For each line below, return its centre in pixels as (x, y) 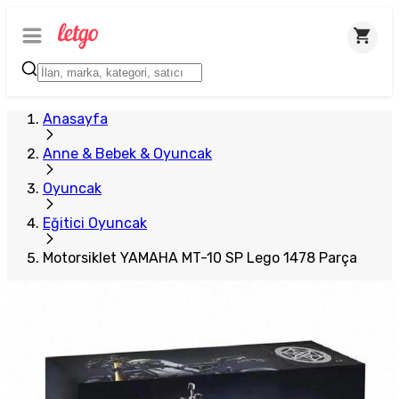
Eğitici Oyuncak (95, 223)
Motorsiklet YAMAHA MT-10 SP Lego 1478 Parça (200, 258)
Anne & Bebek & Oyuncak (127, 154)
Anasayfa (75, 119)
